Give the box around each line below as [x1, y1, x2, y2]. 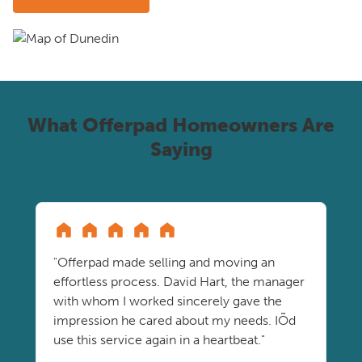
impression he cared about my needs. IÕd [53, 313, 296, 328]
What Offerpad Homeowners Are [27, 113, 335, 137]
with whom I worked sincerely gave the [53, 293, 282, 309]
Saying [149, 137, 213, 161]
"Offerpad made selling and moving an [53, 255, 275, 270]
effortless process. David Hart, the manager [53, 274, 305, 289]
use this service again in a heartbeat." [53, 332, 265, 347]
